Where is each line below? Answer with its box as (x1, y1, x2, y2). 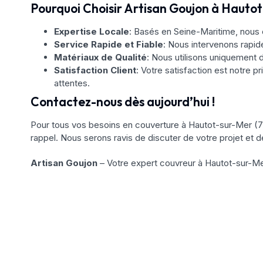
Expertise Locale (54, 25, 129, 37)
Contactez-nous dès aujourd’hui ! (31, 93, 215, 109)
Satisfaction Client (54, 64, 136, 76)
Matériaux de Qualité (54, 51, 147, 63)
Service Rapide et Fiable (54, 38, 163, 50)
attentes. (54, 77, 90, 89)
